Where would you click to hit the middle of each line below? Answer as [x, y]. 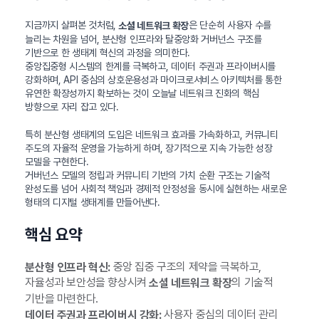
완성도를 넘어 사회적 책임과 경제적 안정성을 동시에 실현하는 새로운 [156, 188]
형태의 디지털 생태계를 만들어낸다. [93, 202]
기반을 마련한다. [62, 299]
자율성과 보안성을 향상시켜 [87, 283]
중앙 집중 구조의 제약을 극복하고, [185, 266]
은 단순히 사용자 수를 [230, 25]
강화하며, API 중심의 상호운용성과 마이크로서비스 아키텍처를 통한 [153, 79]
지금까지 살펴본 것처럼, [72, 25]
